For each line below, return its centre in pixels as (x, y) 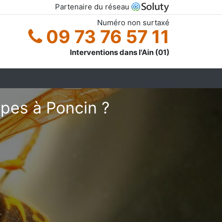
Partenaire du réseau (93, 7)
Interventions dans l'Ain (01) (120, 52)
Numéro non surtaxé (133, 22)
